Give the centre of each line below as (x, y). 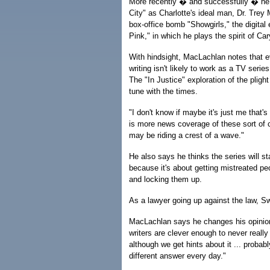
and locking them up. (165, 179)
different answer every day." (177, 256)
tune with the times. (163, 91)
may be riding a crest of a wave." (187, 135)
